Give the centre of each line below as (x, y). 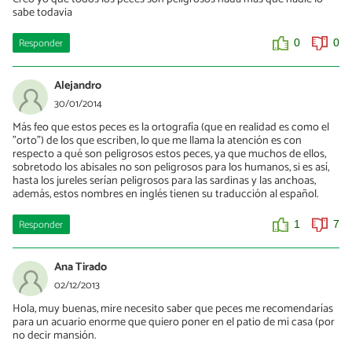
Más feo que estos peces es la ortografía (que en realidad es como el (171, 127)
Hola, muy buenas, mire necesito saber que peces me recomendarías (173, 308)
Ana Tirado (81, 267)
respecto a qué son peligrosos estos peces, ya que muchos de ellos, (169, 154)
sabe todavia (42, 12)
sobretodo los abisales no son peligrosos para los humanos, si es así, (171, 167)
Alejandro (78, 85)
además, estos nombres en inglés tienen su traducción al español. (165, 194)
